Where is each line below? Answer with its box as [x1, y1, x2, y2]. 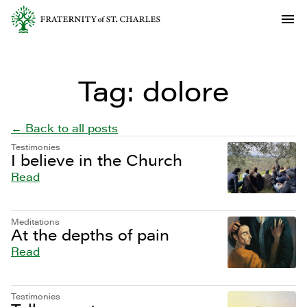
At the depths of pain [11, 225, 169, 245]
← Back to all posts [11, 121, 118, 136]
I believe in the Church [11, 150, 182, 170]
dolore [143, 72, 229, 109]
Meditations [11, 216, 60, 227]
